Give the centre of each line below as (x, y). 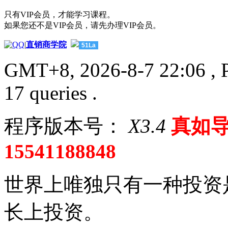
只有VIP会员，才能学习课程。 (60, 14)
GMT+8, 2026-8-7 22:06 (105, 70)
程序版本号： (64, 126)
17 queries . (51, 93)
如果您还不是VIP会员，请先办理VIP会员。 (82, 25)
